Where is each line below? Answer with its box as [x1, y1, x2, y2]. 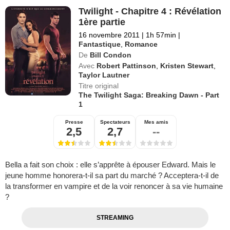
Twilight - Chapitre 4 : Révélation [79, 6, 222, 16]
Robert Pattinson [97, 62, 157, 70]
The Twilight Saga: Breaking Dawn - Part [79, 91, 220, 99]
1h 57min [144, 31, 179, 39]
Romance [125, 40, 158, 48]
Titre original [79, 82, 119, 90]
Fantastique [79, 40, 121, 48]
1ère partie [79, 17, 126, 27]
